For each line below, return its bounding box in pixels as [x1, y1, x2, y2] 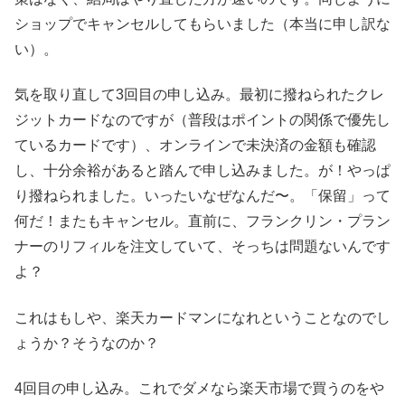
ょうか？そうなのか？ [14, 334, 159, 351]
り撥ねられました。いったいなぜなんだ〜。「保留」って [14, 188, 391, 204]
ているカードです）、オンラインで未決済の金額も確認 [14, 137, 376, 154]
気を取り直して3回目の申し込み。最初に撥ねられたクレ [14, 87, 384, 103]
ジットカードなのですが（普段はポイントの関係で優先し [14, 112, 391, 128]
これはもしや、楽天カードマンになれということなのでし [14, 309, 391, 325]
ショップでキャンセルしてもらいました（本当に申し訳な [14, 15, 391, 32]
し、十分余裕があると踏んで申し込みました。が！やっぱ [14, 163, 391, 179]
